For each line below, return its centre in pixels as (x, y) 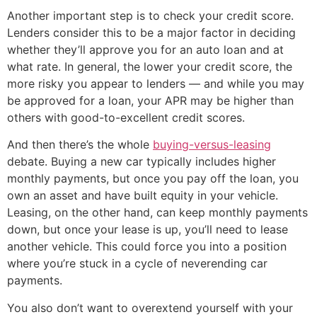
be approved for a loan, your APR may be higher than (150, 100)
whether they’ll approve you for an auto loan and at (145, 49)
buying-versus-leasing (212, 145)
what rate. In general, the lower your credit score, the (150, 66)
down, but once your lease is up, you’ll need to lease (148, 230)
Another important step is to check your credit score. (150, 15)
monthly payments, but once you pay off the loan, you (153, 179)
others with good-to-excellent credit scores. (126, 117)
